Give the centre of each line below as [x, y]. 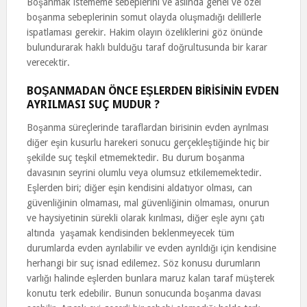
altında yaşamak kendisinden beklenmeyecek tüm [130, 233]
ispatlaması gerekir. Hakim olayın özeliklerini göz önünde [144, 32]
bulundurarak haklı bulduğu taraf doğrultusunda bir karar [147, 47]
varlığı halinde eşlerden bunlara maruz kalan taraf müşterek [150, 278]
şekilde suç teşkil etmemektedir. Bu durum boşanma [135, 158]
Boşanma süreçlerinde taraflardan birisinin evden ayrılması [147, 127]
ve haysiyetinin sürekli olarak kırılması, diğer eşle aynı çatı [145, 218]
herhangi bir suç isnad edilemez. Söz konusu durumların [143, 263]
